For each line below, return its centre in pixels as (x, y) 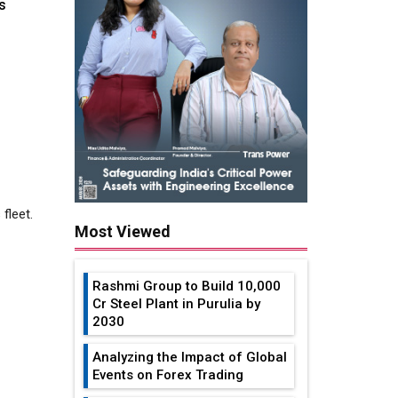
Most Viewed (122, 231)
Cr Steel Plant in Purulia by (176, 303)
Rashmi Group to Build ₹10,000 (186, 286)
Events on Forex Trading (167, 374)
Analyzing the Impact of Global (189, 357)
